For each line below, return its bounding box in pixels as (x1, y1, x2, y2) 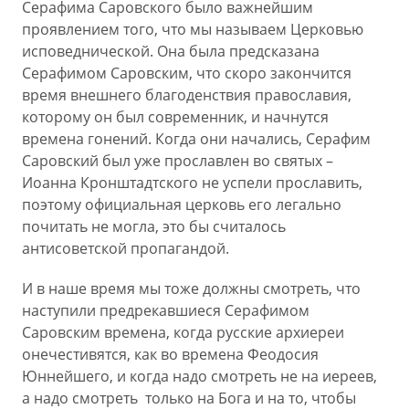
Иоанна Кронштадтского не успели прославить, (22, 173, 362, 193)
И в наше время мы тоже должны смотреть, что (22, 278, 361, 299)
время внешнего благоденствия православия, (22, 85, 351, 105)
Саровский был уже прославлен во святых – (22, 151, 333, 171)
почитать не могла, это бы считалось (22, 216, 286, 236)
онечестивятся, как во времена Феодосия (22, 344, 319, 364)
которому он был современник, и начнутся (22, 107, 329, 127)
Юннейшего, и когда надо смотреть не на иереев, (22, 366, 377, 386)
